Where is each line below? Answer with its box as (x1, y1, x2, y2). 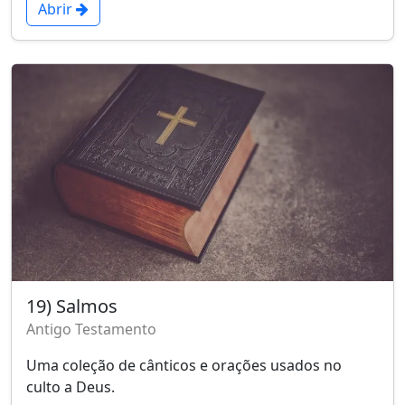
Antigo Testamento (26, 318, 156, 339)
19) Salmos (26, 293, 118, 318)
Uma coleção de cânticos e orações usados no (26, 354, 342, 375)
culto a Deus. (26, 376, 115, 397)
